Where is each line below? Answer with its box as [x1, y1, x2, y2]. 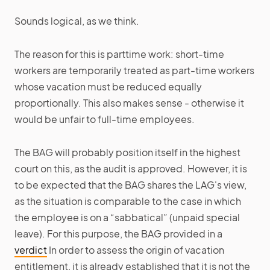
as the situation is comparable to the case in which [14, 195, 241, 208]
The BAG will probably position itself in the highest [14, 146, 240, 159]
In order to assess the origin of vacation [47, 243, 224, 257]
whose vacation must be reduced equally [14, 80, 202, 93]
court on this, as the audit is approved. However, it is [14, 162, 247, 175]
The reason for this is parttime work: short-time [14, 48, 224, 61]
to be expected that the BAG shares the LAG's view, [14, 178, 246, 192]
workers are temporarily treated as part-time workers [14, 64, 254, 77]
